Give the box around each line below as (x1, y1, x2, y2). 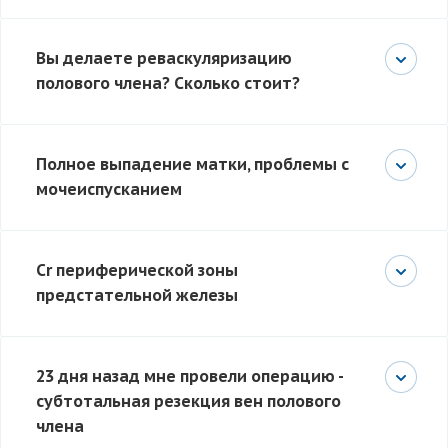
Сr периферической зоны (36, 260, 238, 281)
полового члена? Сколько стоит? (36, 73, 300, 94)
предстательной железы (36, 285, 238, 306)
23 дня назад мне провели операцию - (36, 366, 343, 387)
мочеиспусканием (36, 179, 182, 200)
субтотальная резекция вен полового (36, 391, 341, 412)
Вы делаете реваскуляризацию (36, 48, 292, 69)
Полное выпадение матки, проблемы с (36, 154, 349, 175)
